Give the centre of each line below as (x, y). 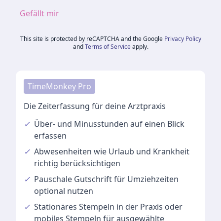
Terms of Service (108, 47)
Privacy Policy (183, 39)
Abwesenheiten (64, 151)
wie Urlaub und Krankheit (142, 151)
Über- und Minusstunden (81, 124)
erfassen (50, 136)
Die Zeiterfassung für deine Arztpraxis (95, 106)
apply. (140, 47)
